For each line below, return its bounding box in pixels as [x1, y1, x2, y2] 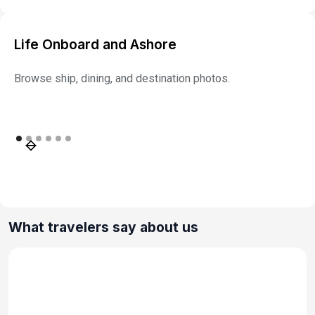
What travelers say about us [8, 218, 198, 236]
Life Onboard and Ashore [14, 35, 176, 53]
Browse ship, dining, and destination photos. [14, 71, 230, 85]
